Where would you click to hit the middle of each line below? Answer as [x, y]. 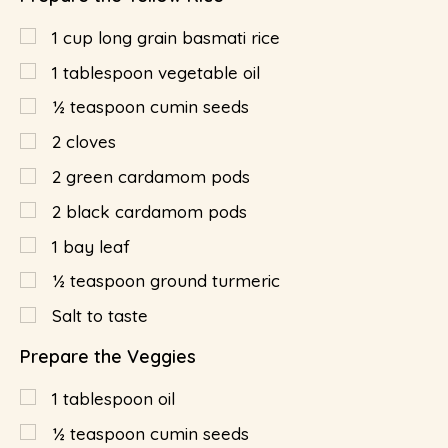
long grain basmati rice [189, 37]
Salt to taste [100, 316]
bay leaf [96, 246]
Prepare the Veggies [108, 357]
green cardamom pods [158, 177]
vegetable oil [209, 72]
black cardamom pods [156, 211]
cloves [91, 142]
